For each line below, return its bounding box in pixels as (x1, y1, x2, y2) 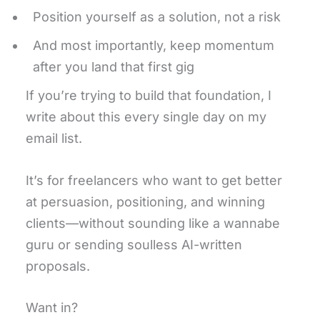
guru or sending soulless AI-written (26, 236, 242, 252)
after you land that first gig (33, 59, 194, 74)
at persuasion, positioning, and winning (26, 194, 265, 209)
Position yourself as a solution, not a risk (33, 9, 281, 24)
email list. (26, 130, 82, 146)
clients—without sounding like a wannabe (26, 215, 280, 231)
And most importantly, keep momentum (33, 37, 274, 53)
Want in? (26, 300, 78, 316)
